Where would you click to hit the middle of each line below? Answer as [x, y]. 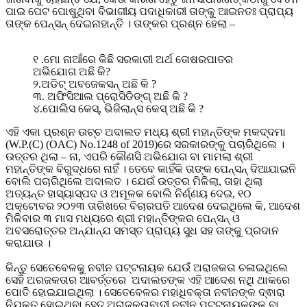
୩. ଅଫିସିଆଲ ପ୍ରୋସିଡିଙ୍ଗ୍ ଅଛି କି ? [110, 96]
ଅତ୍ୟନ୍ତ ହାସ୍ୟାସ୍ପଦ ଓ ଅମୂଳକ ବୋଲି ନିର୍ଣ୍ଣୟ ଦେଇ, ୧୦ [128, 193]
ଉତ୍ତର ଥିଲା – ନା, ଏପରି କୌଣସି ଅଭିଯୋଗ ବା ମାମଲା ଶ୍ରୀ [129, 156]
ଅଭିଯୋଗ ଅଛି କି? [72, 71]
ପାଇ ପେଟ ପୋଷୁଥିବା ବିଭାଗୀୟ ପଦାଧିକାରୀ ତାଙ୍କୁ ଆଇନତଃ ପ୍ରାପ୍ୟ [149, 11]
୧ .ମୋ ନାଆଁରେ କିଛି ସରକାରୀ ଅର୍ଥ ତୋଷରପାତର [133, 59]
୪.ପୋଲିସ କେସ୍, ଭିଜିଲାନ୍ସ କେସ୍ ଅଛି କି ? [118, 108]
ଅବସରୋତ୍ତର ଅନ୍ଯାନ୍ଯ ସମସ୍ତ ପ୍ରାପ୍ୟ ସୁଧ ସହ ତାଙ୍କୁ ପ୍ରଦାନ [142, 230]
